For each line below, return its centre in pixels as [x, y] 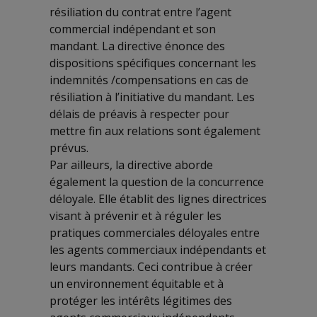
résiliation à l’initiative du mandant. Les [152, 97]
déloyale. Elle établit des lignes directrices [158, 199]
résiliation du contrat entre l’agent [140, 12]
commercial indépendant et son [133, 29]
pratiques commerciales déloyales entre [155, 233]
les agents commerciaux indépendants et [158, 250]
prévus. [69, 148]
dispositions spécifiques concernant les [153, 63]
